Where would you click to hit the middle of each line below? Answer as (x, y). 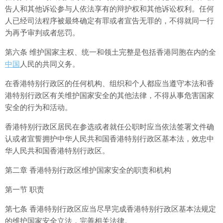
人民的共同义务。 (50, 64)
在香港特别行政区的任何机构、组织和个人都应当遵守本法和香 (110, 83)
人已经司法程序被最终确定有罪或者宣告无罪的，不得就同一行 (110, 21)
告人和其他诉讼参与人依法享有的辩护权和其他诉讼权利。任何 (110, 9)
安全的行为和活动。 (39, 107)
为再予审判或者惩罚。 (42, 33)
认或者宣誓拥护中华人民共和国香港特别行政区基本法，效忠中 (110, 139)
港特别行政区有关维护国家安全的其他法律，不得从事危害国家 (110, 95)
